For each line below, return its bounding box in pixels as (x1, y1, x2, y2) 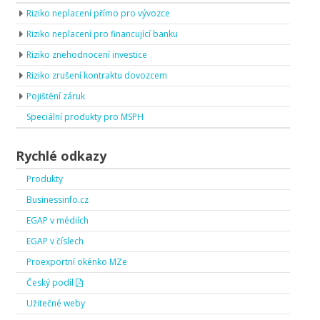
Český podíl (26, 276, 76, 289)
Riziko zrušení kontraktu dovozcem (26, 69, 167, 82)
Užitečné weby (26, 297, 85, 310)
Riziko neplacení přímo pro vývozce (26, 7, 170, 20)
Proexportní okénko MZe (26, 256, 127, 269)
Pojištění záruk (26, 90, 85, 103)
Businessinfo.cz (26, 194, 89, 206)
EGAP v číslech (26, 235, 84, 248)
